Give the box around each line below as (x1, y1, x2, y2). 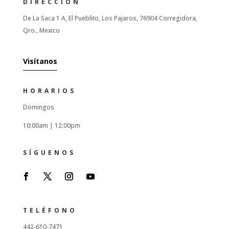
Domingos (22, 103, 54, 111)
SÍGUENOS (22, 148, 76, 157)
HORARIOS (22, 86, 76, 95)
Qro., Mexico (22, 26, 60, 35)
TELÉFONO (22, 206, 77, 215)
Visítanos (22, 56, 57, 66)
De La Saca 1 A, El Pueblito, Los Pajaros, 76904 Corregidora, (22, 14, 197, 22)
